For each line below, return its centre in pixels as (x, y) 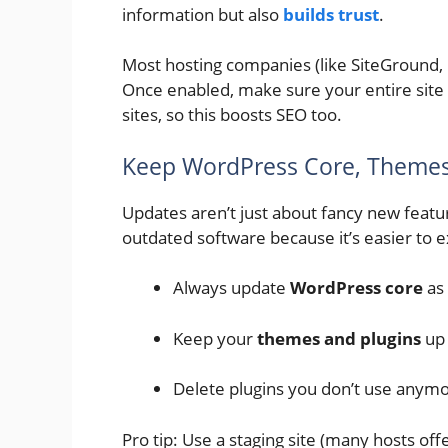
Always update (231, 288)
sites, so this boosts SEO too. (232, 115)
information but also (202, 14)
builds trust (331, 14)
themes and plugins (339, 338)
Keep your (215, 338)
